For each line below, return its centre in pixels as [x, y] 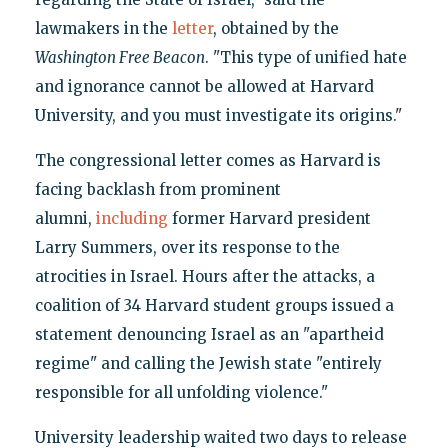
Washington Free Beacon [119, 57]
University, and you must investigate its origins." [218, 115]
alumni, [65, 218]
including [131, 218]
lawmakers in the [103, 28]
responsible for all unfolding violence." [181, 392]
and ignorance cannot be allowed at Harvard [204, 86]
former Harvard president [269, 218]
